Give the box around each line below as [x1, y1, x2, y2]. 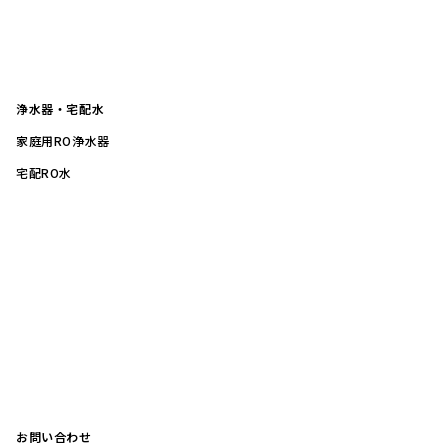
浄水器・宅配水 [16, 100, 105, 118]
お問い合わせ [16, 428, 92, 446]
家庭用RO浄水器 [16, 132, 110, 150]
